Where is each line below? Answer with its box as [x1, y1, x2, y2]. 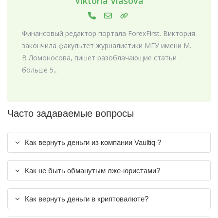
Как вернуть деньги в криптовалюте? [25, 195, 148, 203]
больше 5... [22, 65, 58, 75]
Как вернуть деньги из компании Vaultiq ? [25, 138, 161, 146]
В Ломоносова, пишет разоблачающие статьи [22, 53, 177, 63]
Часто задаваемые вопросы [7, 108, 134, 119]
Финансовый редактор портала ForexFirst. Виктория [22, 29, 195, 38]
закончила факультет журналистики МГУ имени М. [22, 41, 191, 51]
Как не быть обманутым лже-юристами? [25, 166, 160, 175]
